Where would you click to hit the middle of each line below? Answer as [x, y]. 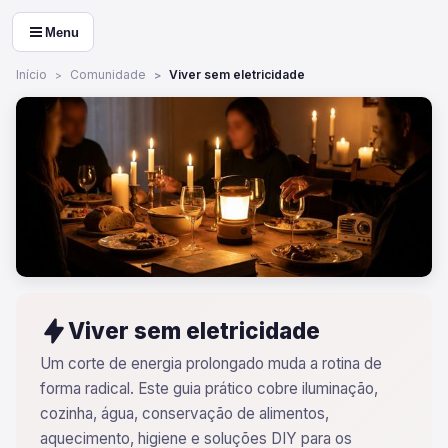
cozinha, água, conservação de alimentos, [184, 413]
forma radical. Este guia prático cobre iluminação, [209, 388]
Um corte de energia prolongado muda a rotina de [211, 363]
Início [31, 74]
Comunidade [108, 74]
